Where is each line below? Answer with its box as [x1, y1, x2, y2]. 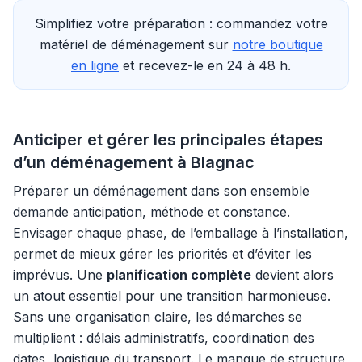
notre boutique [232, 36, 323, 53]
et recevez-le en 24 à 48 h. [119, 57, 291, 74]
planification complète [107, 267, 251, 283]
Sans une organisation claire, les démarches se [13, 309, 302, 325]
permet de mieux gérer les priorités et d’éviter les [13, 246, 312, 262]
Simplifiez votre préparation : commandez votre [34, 15, 328, 32]
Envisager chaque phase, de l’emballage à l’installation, [13, 225, 348, 241]
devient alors [251, 267, 334, 283]
